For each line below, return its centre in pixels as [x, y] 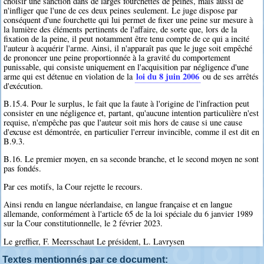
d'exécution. [24, 85]
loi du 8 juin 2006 [168, 76]
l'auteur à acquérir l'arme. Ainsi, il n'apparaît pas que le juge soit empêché [128, 48]
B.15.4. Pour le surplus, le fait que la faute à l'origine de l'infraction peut [127, 103]
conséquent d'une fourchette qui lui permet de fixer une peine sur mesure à [128, 19]
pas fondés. [23, 169]
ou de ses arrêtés [230, 76]
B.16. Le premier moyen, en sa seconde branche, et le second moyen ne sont [131, 159]
